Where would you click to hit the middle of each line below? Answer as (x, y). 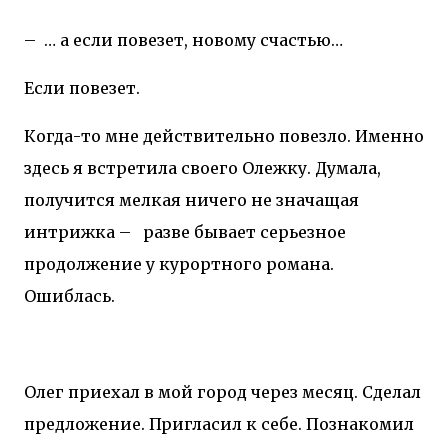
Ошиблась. (69, 295)
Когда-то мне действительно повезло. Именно (224, 135)
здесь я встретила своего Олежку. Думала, (202, 167)
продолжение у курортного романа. (179, 263)
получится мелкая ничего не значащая (191, 199)
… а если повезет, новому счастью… (193, 39)
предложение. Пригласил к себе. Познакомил (219, 423)
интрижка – (79, 231)
